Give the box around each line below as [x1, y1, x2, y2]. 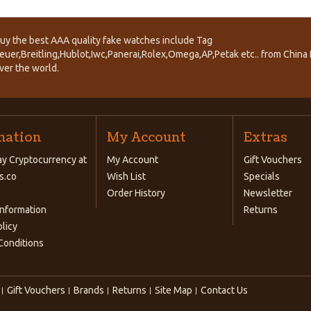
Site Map [154, 285, 192, 296]
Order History [106, 187, 165, 199]
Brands [73, 285, 104, 296]
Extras [243, 129, 287, 146]
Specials [243, 171, 280, 182]
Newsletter [243, 187, 292, 199]
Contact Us [200, 285, 248, 296]
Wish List [106, 171, 146, 182]
